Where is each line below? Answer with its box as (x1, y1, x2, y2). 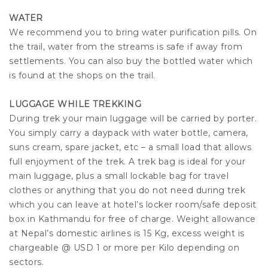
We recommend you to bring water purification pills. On (9, 27, 257, 38)
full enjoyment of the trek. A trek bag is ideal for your (9, 156, 245, 167)
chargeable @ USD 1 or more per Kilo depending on (9, 242, 239, 254)
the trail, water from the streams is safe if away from (9, 41, 242, 53)
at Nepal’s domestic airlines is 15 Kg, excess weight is (9, 228, 245, 239)
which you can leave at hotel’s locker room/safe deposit (9, 199, 257, 211)
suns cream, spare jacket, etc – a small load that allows (9, 142, 251, 153)
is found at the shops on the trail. (9, 70, 156, 81)
